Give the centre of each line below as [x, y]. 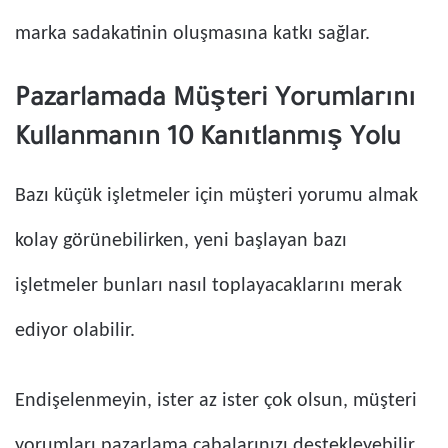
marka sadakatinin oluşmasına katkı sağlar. [192, 34]
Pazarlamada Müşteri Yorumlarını [215, 101]
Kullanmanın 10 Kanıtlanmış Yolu [208, 140]
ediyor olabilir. [75, 331]
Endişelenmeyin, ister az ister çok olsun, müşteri [216, 401]
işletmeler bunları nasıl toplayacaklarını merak [208, 286]
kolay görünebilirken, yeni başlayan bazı [181, 241]
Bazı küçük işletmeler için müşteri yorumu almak [216, 196]
